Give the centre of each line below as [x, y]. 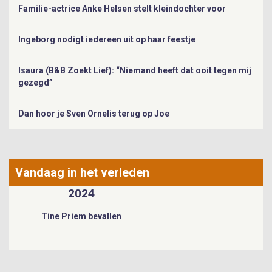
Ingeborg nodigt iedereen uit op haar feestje [107, 39]
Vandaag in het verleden [82, 172]
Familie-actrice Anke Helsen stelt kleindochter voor [122, 8]
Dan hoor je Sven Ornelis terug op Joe [94, 113]
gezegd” [36, 82]
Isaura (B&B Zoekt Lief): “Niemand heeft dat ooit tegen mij [135, 70]
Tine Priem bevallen [81, 216]
